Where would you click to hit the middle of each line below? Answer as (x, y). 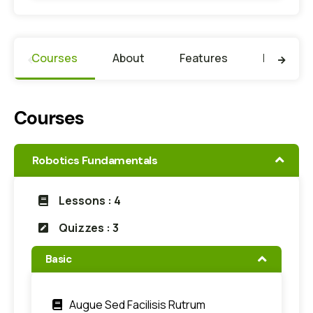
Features (204, 58)
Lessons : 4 (90, 200)
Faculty (282, 58)
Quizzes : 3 (89, 227)
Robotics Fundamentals (95, 160)
